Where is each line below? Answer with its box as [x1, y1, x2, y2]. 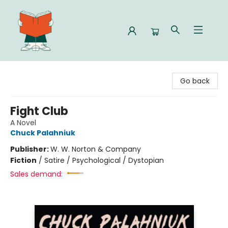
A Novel [10, 118, 36, 128]
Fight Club [10, 103, 68, 119]
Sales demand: [10, 169, 63, 179]
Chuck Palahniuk [10, 128, 75, 138]
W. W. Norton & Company [50, 144, 141, 154]
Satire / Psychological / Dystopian [44, 155, 164, 165]
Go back [180, 76, 210, 86]
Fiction [10, 155, 37, 165]
